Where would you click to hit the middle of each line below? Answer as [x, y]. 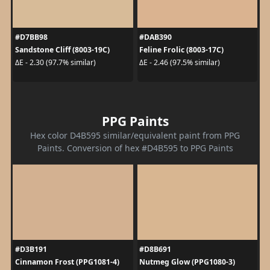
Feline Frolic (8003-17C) [181, 49]
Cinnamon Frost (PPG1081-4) [67, 262]
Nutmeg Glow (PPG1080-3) [187, 262]
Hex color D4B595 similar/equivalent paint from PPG [135, 135]
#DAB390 [155, 37]
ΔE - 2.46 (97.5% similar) [180, 62]
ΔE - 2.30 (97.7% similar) [55, 62]
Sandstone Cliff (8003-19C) [62, 49]
